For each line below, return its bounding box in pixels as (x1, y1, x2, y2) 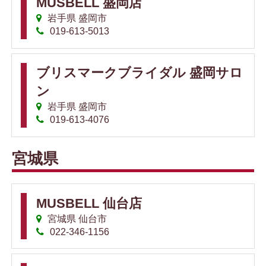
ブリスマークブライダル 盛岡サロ (36, 65, 243, 81)
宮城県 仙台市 (45, 213, 107, 224)
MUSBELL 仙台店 (36, 195, 142, 211)
